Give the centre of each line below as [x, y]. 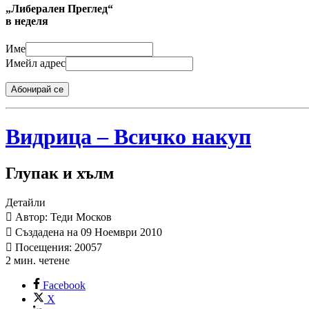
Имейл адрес [36, 63]
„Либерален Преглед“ [59, 8]
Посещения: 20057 [57, 247]
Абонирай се [37, 90]
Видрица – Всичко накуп [128, 136]
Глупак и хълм [60, 173]
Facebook [64, 285]
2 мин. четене [38, 260]
